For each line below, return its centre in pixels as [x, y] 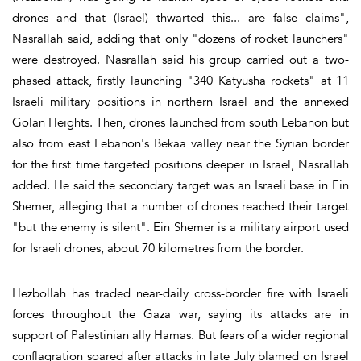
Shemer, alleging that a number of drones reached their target [180, 206]
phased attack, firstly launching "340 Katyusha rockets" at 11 [180, 80]
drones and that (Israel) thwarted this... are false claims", [180, 17]
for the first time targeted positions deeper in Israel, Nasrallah [180, 164]
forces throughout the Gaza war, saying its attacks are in [180, 314]
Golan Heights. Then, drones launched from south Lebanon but [180, 122]
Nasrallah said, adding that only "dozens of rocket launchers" [180, 38]
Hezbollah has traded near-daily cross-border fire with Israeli [180, 293]
